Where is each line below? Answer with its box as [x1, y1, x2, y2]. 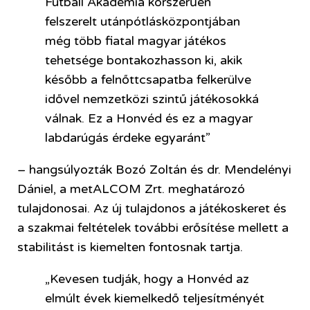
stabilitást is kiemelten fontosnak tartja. [17, 239, 243, 255]
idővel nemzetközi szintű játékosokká [45, 91, 259, 107]
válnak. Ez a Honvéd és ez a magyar [45, 110, 253, 126]
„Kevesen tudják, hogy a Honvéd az [45, 271, 249, 286]
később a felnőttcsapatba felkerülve [45, 71, 251, 87]
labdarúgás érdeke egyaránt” [45, 129, 210, 145]
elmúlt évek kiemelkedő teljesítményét [45, 290, 264, 306]
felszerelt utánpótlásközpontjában [45, 13, 240, 29]
